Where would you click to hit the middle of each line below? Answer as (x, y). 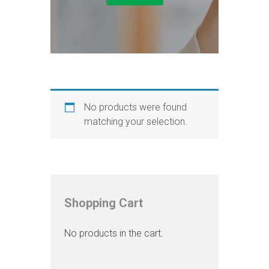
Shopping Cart (104, 203)
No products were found (135, 107)
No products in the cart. (114, 233)
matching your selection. (135, 121)
